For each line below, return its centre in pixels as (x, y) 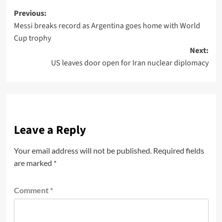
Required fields (178, 150)
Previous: (30, 13)
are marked (33, 163)
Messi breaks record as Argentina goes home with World (107, 26)
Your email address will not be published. (83, 150)
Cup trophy (32, 38)
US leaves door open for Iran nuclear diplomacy (130, 63)
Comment (32, 190)
